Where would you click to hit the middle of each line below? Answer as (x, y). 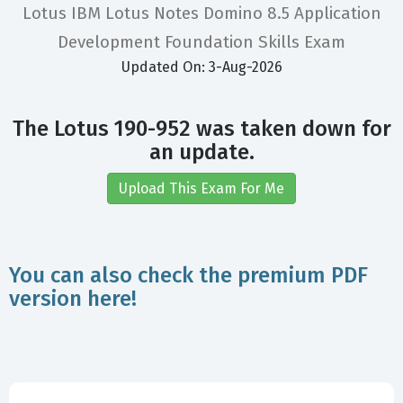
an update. (201, 152)
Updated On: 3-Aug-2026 (201, 67)
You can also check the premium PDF (188, 276)
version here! (73, 299)
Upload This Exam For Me (201, 189)
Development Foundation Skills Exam (201, 42)
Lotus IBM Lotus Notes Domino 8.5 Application (201, 13)
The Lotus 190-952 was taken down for (201, 129)
